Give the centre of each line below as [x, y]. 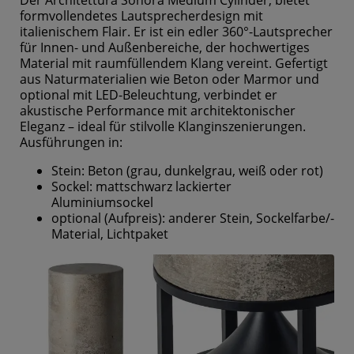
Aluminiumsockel [102, 202]
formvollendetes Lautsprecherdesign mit [141, 15]
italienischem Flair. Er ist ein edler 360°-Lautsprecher [176, 31]
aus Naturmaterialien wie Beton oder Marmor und [169, 79]
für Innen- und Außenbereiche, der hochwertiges [165, 47]
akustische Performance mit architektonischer [158, 110]
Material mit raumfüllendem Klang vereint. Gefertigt [174, 63]
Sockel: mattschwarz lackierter [141, 186]
